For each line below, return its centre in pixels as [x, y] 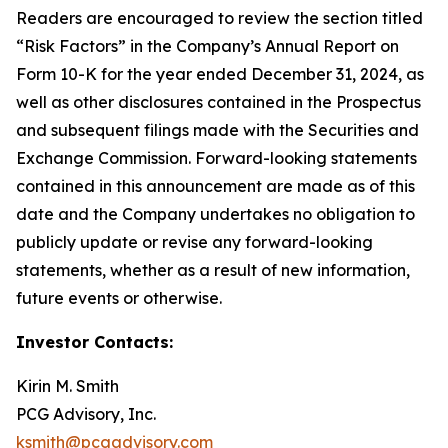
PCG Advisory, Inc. [86, 414]
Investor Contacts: [94, 342]
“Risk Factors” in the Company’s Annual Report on [207, 46]
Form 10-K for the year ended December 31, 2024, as [220, 74]
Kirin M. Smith [67, 386]
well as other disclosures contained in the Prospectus [218, 102]
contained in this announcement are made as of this [215, 186]
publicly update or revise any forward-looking [194, 242]
